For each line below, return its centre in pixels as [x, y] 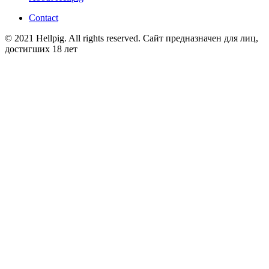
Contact [44, 18]
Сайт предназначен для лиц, [201, 38]
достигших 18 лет [41, 49]
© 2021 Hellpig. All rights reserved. [74, 38]
